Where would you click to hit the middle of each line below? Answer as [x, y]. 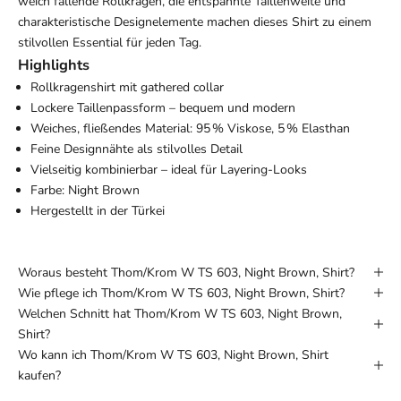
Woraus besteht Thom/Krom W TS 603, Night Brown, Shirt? [186, 272]
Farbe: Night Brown [85, 190]
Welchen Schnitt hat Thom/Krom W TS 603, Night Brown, [180, 313]
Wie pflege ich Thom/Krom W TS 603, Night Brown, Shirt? [181, 293]
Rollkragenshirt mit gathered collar [127, 87]
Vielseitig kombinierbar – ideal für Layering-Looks [169, 169]
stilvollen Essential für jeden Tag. [110, 42]
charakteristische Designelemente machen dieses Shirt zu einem [195, 21]
